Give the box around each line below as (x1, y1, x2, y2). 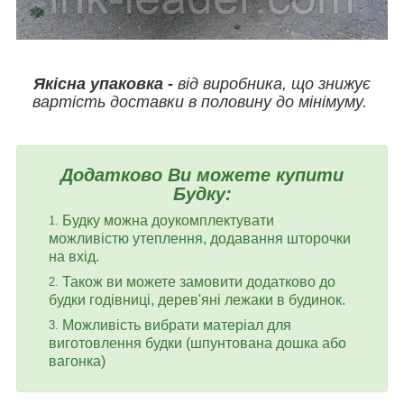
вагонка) (49, 353, 106, 369)
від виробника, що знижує (173, 74, 371, 93)
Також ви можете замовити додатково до (62, 273, 335, 289)
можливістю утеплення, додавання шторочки (49, 230, 351, 246)
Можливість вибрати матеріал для (62, 317, 291, 333)
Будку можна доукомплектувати (62, 212, 274, 228)
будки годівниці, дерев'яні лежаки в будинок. (49, 291, 345, 308)
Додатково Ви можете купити (60, 164, 344, 185)
